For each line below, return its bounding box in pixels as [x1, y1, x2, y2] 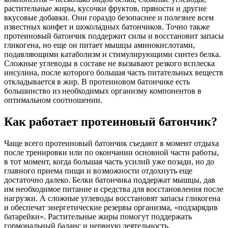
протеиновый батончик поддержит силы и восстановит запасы [4, 31, 224, 40]
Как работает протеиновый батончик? [4, 115, 217, 128]
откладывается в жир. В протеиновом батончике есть [4, 77, 190, 86]
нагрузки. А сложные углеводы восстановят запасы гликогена [4, 193, 220, 203]
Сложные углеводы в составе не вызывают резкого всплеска [4, 59, 215, 68]
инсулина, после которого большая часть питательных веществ [4, 68, 223, 77]
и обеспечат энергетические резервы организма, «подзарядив [4, 203, 218, 212]
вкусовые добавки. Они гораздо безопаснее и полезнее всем [4, 13, 214, 22]
